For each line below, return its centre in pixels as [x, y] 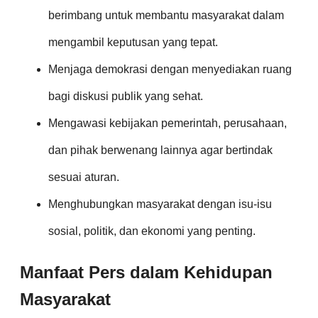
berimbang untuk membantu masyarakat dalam [166, 15]
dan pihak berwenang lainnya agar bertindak [160, 150]
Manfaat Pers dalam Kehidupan [146, 272]
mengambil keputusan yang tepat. [133, 42]
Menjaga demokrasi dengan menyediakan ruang [170, 69]
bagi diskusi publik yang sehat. [126, 96]
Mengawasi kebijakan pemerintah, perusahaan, [168, 123]
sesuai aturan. [84, 177]
